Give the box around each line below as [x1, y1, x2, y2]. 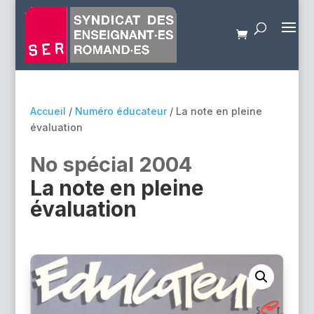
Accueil [29, 105, 66, 117]
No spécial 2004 [29, 152, 192, 177]
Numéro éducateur [74, 105, 167, 117]
